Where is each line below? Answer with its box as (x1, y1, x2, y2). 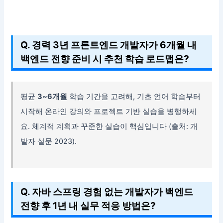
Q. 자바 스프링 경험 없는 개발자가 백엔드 (20, 186, 194, 198)
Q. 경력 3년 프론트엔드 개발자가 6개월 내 (20, 38, 197, 51)
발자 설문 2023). (20, 136, 77, 146)
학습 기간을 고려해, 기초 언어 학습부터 (67, 92, 201, 101)
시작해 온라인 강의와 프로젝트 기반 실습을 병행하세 (20, 107, 197, 116)
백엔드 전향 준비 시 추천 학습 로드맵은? (20, 52, 190, 65)
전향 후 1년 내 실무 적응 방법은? (20, 200, 156, 212)
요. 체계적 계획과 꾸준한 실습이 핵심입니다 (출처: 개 (20, 121, 198, 131)
